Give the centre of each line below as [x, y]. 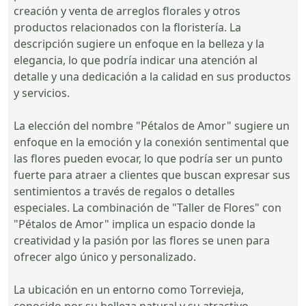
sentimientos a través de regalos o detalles [124, 191]
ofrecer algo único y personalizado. [105, 256]
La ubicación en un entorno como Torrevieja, [129, 289]
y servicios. [42, 93]
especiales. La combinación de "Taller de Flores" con [148, 207]
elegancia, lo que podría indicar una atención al [136, 60]
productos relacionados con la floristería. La [127, 27]
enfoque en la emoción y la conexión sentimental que [151, 142]
